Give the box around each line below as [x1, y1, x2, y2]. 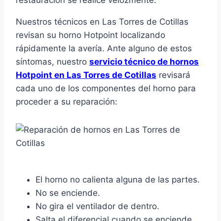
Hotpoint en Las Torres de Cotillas [16, 70, 156, 80]
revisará [156, 70, 190, 80]
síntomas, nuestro [16, 57, 89, 67]
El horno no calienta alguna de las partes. [36, 175, 200, 185]
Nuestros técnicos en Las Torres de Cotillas [16, 17, 188, 27]
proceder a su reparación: [16, 97, 117, 107]
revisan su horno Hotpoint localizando [16, 30, 165, 40]
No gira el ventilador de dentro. [36, 201, 159, 212]
